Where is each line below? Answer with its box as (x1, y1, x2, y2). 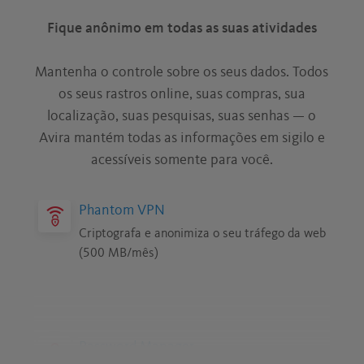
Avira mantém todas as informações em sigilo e (38, 130, 325, 145)
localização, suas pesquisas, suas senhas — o (47, 108, 317, 123)
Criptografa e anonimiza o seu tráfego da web (79, 227, 327, 240)
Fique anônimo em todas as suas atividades (46, 20, 317, 36)
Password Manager (79, 339, 195, 354)
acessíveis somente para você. (90, 152, 273, 167)
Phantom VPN (79, 202, 166, 218)
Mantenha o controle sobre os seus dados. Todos (35, 64, 329, 80)
